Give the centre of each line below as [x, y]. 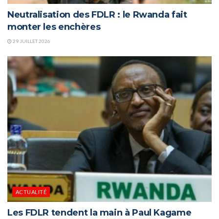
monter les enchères [54, 27]
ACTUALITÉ [31, 192]
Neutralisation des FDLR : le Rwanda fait [97, 14]
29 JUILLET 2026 [31, 41]
